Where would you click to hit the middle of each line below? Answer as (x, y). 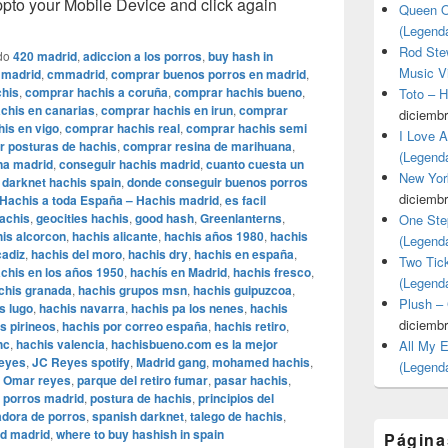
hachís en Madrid (178, 272)
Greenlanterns (241, 218)
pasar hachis (251, 380)
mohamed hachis (261, 362)
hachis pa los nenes (187, 308)
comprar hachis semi (246, 128)
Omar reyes (37, 380)
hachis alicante (115, 236)
